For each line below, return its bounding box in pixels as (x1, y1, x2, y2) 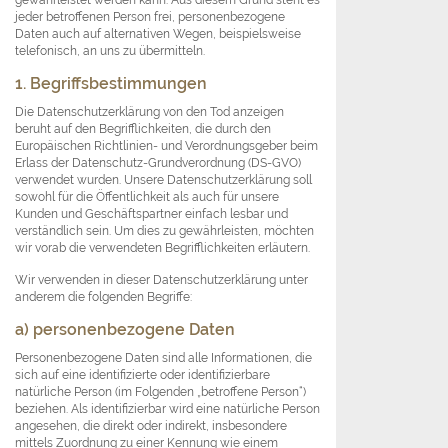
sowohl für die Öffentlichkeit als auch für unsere (15, 189, 279, 205)
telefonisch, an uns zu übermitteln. (15, 43, 205, 59)
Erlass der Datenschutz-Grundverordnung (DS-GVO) (15, 155, 301, 171)
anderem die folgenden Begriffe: (15, 289, 192, 305)
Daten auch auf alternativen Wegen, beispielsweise (15, 26, 301, 42)
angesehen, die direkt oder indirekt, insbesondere (15, 418, 287, 434)
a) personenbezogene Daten (15, 320, 235, 340)
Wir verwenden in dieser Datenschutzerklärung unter (15, 272, 308, 288)
